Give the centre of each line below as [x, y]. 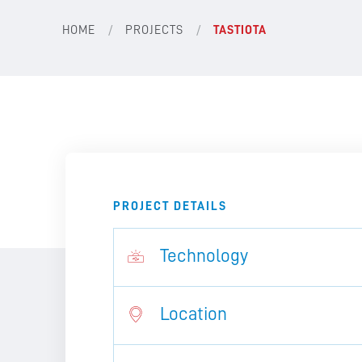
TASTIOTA [240, 30]
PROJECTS [155, 30]
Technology [204, 255]
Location [193, 314]
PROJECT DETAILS [170, 206]
